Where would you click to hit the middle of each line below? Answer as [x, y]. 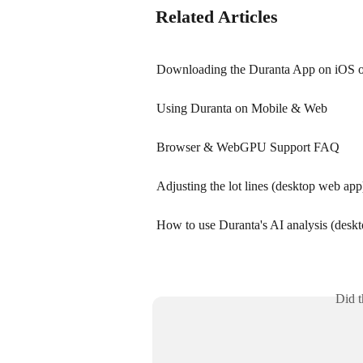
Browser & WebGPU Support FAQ [248, 147]
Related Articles [217, 17]
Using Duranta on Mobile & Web [242, 109]
